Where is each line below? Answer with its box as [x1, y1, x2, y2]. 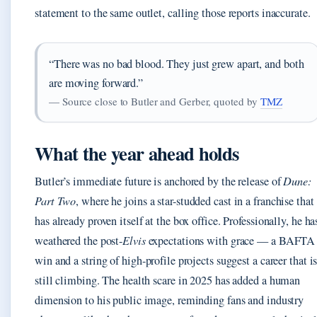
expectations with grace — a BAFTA [145, 232, 316, 248]
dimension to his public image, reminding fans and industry [35, 292, 304, 308]
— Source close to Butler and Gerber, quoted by [49, 93, 261, 108]
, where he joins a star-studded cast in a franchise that [76, 192, 314, 209]
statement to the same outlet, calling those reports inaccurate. [35, 4, 311, 21]
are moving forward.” [49, 74, 144, 91]
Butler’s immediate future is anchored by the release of [35, 173, 284, 189]
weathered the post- [35, 232, 123, 248]
